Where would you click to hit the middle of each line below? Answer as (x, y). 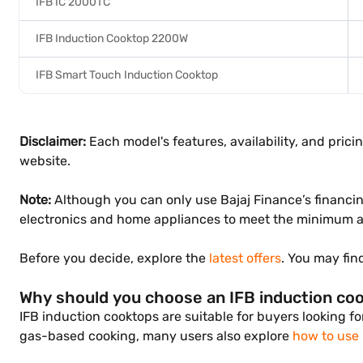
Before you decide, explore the (114, 258)
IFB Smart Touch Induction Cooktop (127, 75)
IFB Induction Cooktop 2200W (112, 38)
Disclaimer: (53, 141)
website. (45, 161)
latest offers (245, 258)
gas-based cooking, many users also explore (156, 336)
